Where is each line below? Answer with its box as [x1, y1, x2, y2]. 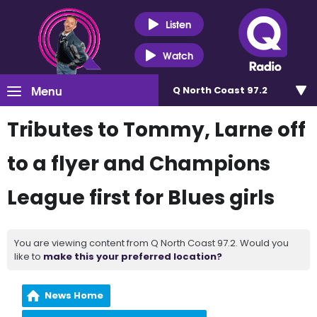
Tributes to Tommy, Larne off [7, 116, 306, 144]
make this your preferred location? [43, 250, 222, 263]
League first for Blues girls [7, 184, 275, 212]
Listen [165, 16, 191, 32]
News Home [45, 289, 104, 302]
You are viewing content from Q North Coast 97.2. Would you [14, 236, 289, 250]
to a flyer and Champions [7, 150, 270, 178]
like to [14, 250, 43, 263]
